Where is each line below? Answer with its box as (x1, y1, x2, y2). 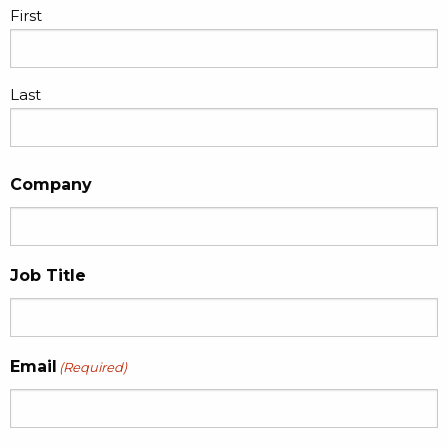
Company (10, 175, 92, 195)
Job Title (10, 266, 86, 286)
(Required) (59, 359, 127, 376)
